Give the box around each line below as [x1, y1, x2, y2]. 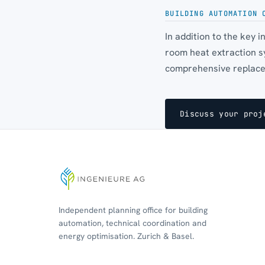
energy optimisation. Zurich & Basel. [59, 230, 195, 241]
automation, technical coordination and [59, 217, 207, 228]
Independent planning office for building [59, 204, 208, 215]
